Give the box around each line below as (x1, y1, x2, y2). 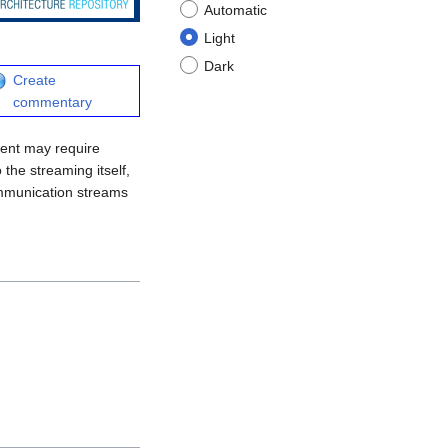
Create (13, 72, 56, 89)
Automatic (204, 2, 267, 19)
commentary (13, 94, 92, 111)
